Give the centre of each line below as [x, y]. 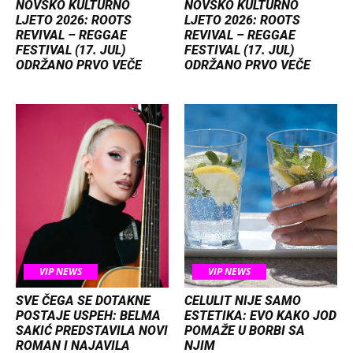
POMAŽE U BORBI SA [245, 330]
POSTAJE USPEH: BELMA [88, 315]
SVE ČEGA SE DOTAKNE [83, 300]
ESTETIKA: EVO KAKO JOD [260, 315]
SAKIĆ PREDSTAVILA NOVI [92, 330]
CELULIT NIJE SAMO [243, 300]
